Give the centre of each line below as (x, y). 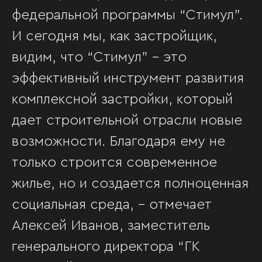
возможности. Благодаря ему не (118, 142)
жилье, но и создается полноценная (130, 184)
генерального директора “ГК (106, 247)
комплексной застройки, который (122, 99)
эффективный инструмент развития (128, 78)
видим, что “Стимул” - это (99, 57)
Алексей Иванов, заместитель (111, 226)
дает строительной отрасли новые (127, 120)
